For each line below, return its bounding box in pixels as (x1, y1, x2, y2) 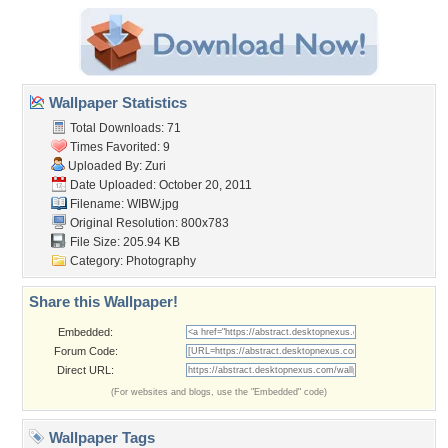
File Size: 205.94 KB (67, 235, 180, 249)
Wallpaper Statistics (45, 94, 187, 111)
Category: (67, 254, 126, 268)
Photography (126, 254, 196, 268)
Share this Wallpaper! (29, 293, 178, 310)
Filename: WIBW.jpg (67, 197, 179, 211)
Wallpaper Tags (45, 429, 155, 446)
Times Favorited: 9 (67, 140, 170, 154)
